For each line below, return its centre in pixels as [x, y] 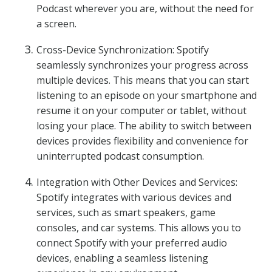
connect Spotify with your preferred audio [132, 243]
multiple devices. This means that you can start [143, 80]
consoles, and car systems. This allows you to [139, 228]
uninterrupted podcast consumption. [120, 156]
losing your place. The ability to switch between [144, 126]
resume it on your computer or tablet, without [141, 110]
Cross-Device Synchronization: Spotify [123, 50]
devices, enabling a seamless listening [122, 258]
